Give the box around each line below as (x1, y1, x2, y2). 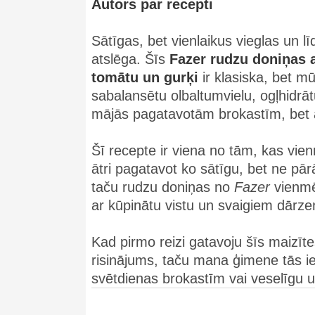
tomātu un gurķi (91, 70, 198, 85)
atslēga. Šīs (91, 51, 169, 67)
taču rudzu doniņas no (91, 179, 234, 195)
